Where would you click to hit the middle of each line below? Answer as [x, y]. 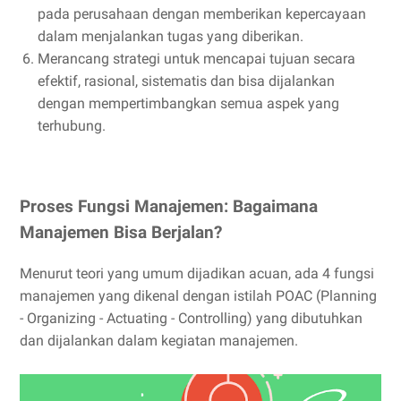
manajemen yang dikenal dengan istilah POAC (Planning [198, 296]
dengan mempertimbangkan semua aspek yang [188, 103]
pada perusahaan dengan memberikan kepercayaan [202, 13]
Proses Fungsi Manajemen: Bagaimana [169, 206]
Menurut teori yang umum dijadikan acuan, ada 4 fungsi [197, 274]
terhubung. [72, 125]
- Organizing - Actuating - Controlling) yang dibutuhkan [191, 319]
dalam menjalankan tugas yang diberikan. [171, 36]
